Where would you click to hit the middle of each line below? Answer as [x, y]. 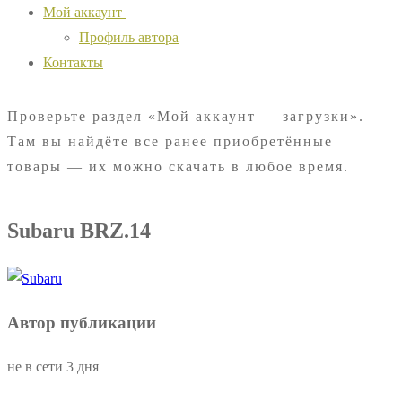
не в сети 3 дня [53, 366]
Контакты [73, 62]
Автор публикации [82, 323]
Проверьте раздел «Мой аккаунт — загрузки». [186, 116]
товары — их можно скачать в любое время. [178, 166]
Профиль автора [129, 37]
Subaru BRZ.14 [79, 230]
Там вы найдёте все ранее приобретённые [170, 141]
